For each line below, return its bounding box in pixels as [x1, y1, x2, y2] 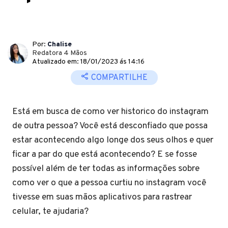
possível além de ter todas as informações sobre [12, 163, 199, 175]
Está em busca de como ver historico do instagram [12, 106, 209, 118]
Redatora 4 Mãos [32, 49, 87, 58]
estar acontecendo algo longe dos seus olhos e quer [12, 134, 213, 146]
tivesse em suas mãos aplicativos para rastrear [12, 191, 192, 203]
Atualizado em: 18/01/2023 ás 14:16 [32, 58, 145, 66]
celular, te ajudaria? [12, 206, 91, 217]
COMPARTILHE [89, 73, 148, 83]
